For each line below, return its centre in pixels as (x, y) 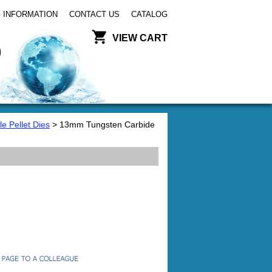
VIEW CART (140, 38)
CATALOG (149, 14)
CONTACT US (94, 14)
